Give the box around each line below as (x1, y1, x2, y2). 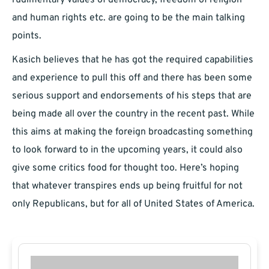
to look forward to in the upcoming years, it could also (12, 144, 243, 157)
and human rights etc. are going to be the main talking (12, 12, 245, 25)
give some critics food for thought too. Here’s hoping (12, 162, 239, 175)
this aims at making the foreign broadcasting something (12, 126, 253, 139)
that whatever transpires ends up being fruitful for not (12, 180, 243, 193)
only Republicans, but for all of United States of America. (12, 198, 255, 211)
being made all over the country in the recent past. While (12, 108, 255, 121)
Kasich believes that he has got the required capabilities (12, 54, 253, 67)
